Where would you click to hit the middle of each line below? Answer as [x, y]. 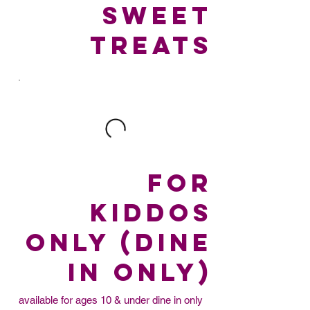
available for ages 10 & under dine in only [110, 300]
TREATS [151, 45]
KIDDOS [151, 212]
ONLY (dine [119, 242]
